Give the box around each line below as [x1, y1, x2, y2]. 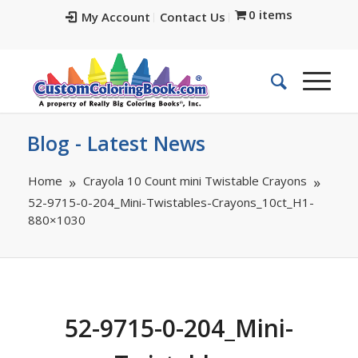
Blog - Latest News [26, 129, 205, 157]
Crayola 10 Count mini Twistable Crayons [82, 173, 307, 189]
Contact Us [159, 9, 225, 25]
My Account [81, 9, 150, 25]
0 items [249, 6, 293, 22]
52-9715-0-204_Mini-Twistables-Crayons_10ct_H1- [27, 194, 314, 210]
